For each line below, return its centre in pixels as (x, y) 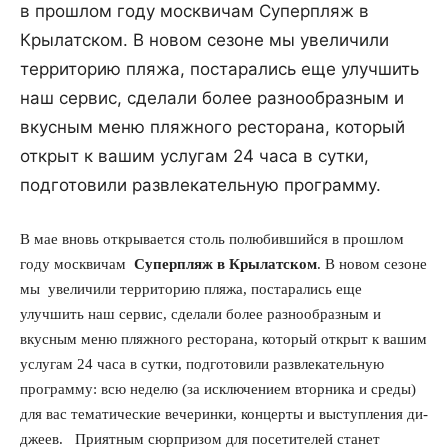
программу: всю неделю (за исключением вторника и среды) (218, 389)
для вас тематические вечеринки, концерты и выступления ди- (224, 414)
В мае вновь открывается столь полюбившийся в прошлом (212, 239)
